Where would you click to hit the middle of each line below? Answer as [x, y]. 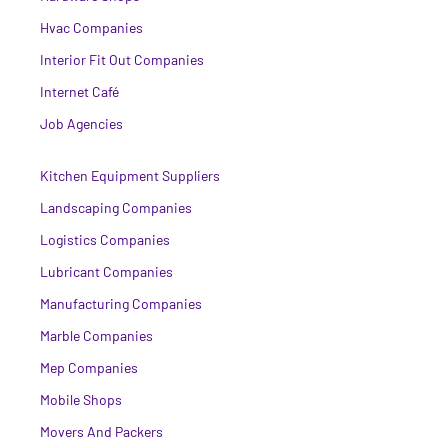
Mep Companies [89, 367]
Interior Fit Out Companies [122, 59]
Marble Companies [96, 335]
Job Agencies [81, 123]
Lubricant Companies [106, 271]
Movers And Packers [101, 431]
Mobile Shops [81, 399]
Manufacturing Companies [121, 303]
